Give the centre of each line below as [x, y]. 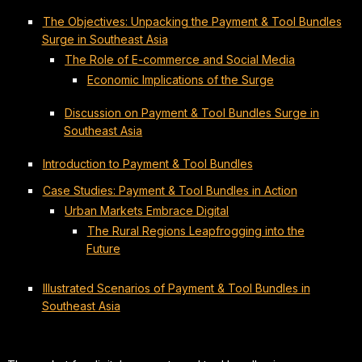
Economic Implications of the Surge [180, 79]
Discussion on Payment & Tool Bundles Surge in [192, 112]
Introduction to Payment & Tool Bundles [147, 163]
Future [103, 248]
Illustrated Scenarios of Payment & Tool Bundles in [176, 288]
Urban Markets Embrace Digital [147, 210]
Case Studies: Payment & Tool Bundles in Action [170, 190]
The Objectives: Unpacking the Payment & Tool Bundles [192, 21]
